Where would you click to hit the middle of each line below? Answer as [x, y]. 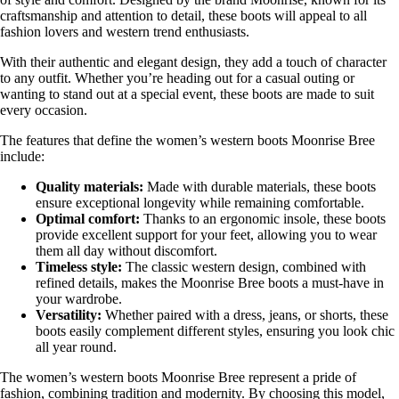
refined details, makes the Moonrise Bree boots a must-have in [210, 282]
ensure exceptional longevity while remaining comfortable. [200, 202]
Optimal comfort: [88, 218]
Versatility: [69, 314]
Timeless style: [79, 266]
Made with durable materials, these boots [260, 186]
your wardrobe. [79, 298]
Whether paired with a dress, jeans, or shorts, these [245, 314]
